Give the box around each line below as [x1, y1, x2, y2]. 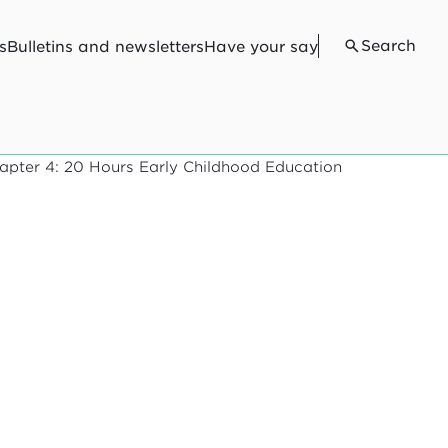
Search [361, 36, 416, 55]
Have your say [204, 37, 318, 56]
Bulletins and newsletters [7, 37, 204, 56]
